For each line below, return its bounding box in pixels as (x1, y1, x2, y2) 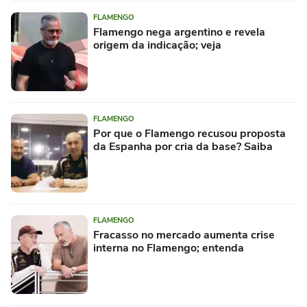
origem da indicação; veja (93, 37, 221, 53)
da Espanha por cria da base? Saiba (93, 138, 273, 154)
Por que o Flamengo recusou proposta (93, 125, 286, 141)
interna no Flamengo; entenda (93, 240, 244, 256)
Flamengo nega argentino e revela (93, 24, 265, 40)
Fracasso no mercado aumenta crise (93, 227, 275, 243)
